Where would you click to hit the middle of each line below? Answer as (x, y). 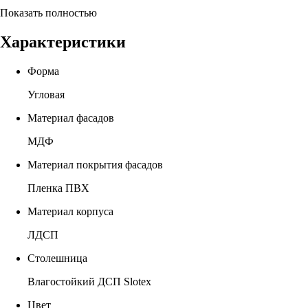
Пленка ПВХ (58, 188)
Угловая (46, 94)
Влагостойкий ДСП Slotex (89, 281)
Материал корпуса (70, 211)
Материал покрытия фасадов (95, 164)
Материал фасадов (71, 118)
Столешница (57, 258)
